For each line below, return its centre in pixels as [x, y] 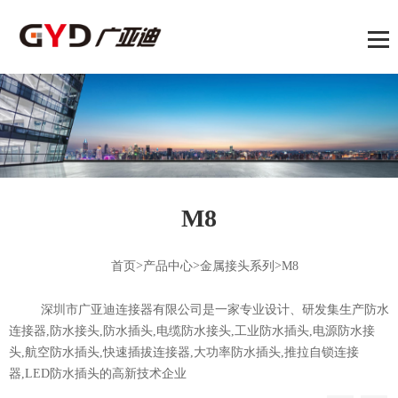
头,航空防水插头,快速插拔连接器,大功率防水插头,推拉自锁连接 [184, 353]
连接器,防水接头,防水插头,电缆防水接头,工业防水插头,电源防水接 [192, 331]
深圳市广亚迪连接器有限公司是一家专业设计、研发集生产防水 [199, 310]
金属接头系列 [237, 267]
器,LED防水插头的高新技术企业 [98, 374]
